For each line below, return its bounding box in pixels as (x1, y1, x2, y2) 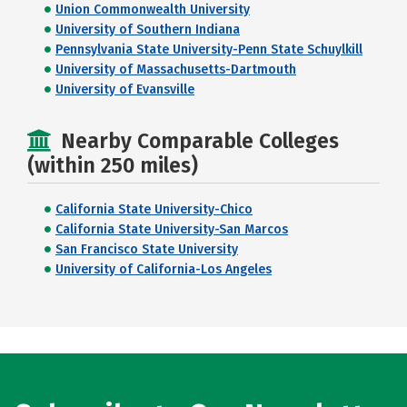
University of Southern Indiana (55, 21, 240, 37)
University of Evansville (55, 81, 194, 97)
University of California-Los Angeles (55, 261, 272, 277)
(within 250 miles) (27, 152, 198, 178)
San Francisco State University (55, 241, 238, 257)
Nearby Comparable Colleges (61, 127, 339, 154)
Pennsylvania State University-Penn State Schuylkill (55, 41, 362, 57)
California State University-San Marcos (55, 221, 288, 237)
